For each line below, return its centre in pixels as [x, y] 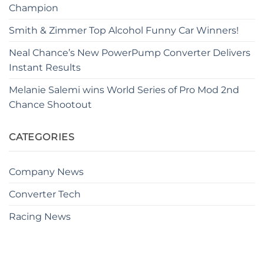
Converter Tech [45, 194]
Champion [34, 8]
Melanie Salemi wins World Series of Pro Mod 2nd [124, 90]
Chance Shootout [50, 105]
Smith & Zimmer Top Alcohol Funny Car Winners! [124, 31]
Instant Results [45, 68]
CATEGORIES [42, 137]
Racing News [40, 216]
